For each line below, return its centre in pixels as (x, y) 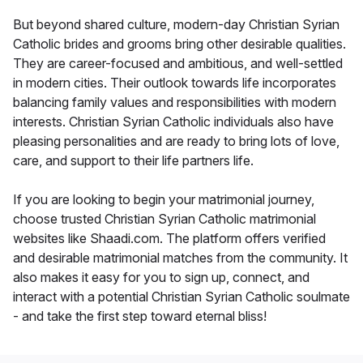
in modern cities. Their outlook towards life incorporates (175, 83)
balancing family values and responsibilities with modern (175, 102)
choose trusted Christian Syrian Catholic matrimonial (164, 219)
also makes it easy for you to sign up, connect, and (161, 278)
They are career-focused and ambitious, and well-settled (178, 64)
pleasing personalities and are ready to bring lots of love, (176, 141)
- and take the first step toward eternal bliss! (140, 316)
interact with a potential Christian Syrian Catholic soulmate (181, 297)
